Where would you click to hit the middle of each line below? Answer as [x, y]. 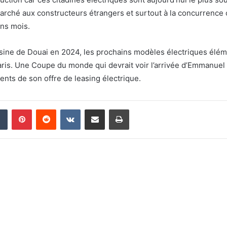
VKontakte [96, 109]
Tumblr [18, 109]
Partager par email [112, 109]
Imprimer [142, 109]
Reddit [66, 109]
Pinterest [46, 109]
